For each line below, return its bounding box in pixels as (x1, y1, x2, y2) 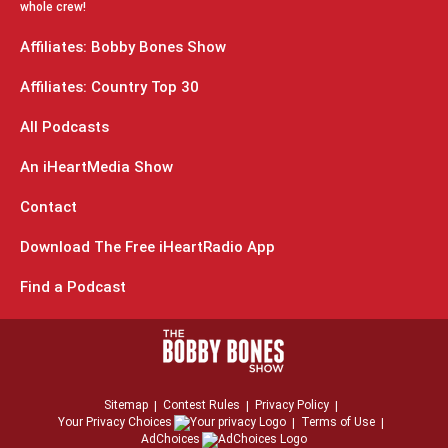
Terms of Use (301, 415, 375, 429)
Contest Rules (163, 398, 240, 412)
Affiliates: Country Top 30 (20, 78, 199, 96)
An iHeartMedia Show (20, 158, 173, 176)
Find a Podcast (20, 278, 126, 296)
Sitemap (104, 398, 148, 412)
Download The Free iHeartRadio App (20, 238, 275, 256)
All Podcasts (20, 118, 109, 136)
